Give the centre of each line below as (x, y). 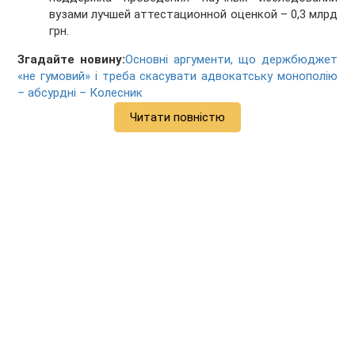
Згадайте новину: (72, 60)
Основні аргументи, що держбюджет (231, 60)
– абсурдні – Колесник (80, 93)
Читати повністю (177, 118)
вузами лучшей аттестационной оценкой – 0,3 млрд (193, 15)
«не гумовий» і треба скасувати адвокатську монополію (177, 76)
